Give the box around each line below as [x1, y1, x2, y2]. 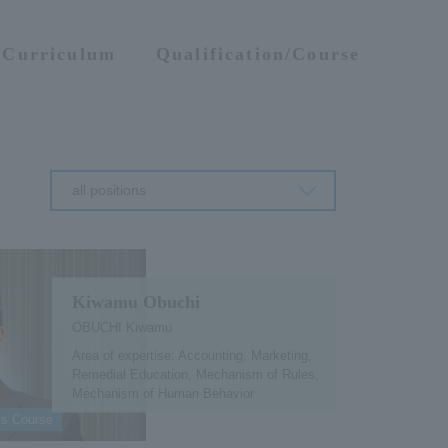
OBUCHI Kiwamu [71, 319, 172, 335]
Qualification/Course [156, 44, 361, 64]
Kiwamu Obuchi [71, 291, 200, 312]
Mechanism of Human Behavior [71, 385, 254, 401]
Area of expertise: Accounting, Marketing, [71, 347, 312, 363]
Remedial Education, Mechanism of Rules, [71, 366, 319, 382]
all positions [72, 182, 146, 198]
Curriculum [2, 44, 117, 64]
